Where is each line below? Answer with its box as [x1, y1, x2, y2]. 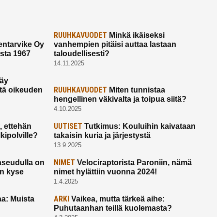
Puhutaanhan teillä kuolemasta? [53, 204, 172, 213]
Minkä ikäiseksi [107, 31, 165, 40]
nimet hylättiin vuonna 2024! [53, 168, 157, 176]
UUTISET [53, 122, 82, 131]
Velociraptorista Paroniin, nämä [75, 158, 192, 167]
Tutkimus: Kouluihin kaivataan [82, 122, 196, 131]
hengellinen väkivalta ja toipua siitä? [53, 95, 186, 104]
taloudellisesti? [53, 49, 109, 58]
